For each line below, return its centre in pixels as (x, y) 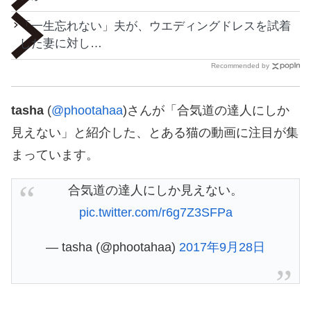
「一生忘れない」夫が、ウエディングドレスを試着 (155, 26)
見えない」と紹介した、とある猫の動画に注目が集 (155, 132)
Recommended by (240, 65)
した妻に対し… (61, 43)
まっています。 (55, 154)
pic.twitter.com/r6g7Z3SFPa (155, 212)
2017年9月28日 (222, 247)
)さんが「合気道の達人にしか (206, 110)
